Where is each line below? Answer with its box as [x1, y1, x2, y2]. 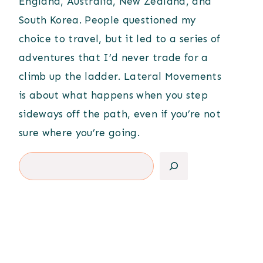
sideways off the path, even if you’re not [19, 108, 221, 120]
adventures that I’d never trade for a [19, 52, 208, 64]
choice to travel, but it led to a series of [19, 33, 221, 45]
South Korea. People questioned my [19, 14, 196, 26]
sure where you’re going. [19, 127, 140, 139]
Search [18, 155, 53, 167]
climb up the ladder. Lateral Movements [19, 70, 221, 83]
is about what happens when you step [19, 89, 208, 102]
